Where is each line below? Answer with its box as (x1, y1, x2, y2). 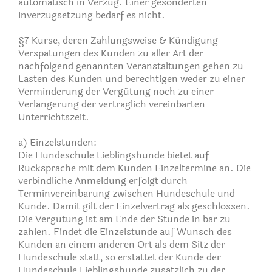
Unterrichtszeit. (18, 109, 89, 124)
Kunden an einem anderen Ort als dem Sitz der (18, 236, 225, 252)
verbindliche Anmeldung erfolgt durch (18, 172, 188, 188)
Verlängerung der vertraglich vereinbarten (18, 96, 205, 112)
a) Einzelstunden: (18, 134, 97, 150)
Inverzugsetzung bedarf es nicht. (18, 7, 165, 22)
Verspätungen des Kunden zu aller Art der (18, 45, 203, 61)
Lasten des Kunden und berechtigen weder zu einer (18, 70, 245, 86)
